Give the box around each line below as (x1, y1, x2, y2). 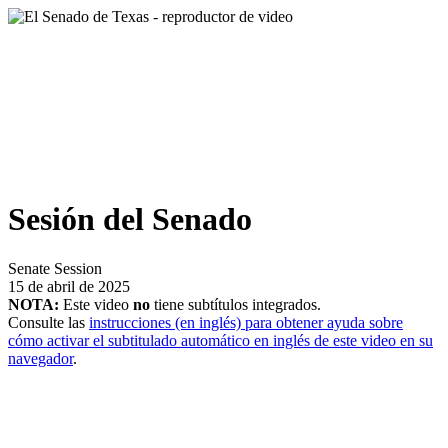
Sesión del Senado (8, 201, 252, 238)
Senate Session (8, 259, 102, 277)
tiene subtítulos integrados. (150, 295, 321, 313)
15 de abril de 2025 (8, 277, 130, 295)
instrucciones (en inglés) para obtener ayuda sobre (89, 313, 403, 331)
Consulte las (8, 313, 89, 331)
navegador (8, 349, 73, 367)
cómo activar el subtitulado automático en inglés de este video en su (8, 331, 433, 349)
